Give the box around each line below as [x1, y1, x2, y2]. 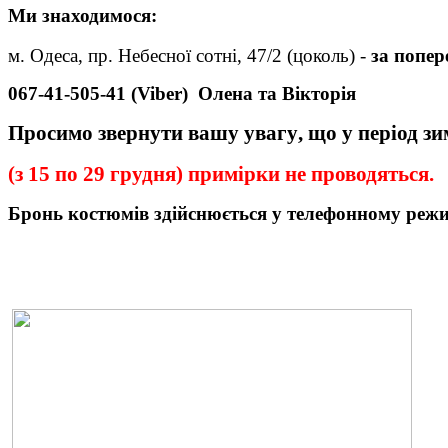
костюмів [63, 203, 154, 225]
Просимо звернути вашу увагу [8, 121, 298, 146]
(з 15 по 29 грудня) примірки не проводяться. [8, 162, 439, 187]
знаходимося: [37, 4, 157, 26]
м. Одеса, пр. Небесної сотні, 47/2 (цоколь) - [8, 45, 371, 67]
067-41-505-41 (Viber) [8, 83, 198, 105]
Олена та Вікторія [198, 83, 356, 105]
